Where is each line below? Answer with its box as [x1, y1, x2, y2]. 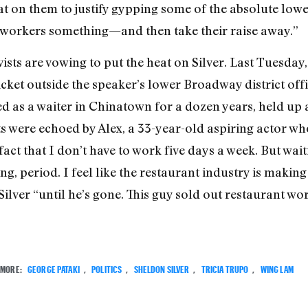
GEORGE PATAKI [27, 260, 80, 275]
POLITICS [91, 260, 122, 275]
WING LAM [260, 260, 294, 275]
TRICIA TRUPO [201, 260, 249, 275]
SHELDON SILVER [133, 260, 190, 275]
